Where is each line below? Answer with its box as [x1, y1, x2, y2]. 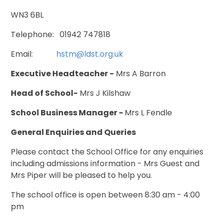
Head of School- [11, 88, 78, 99]
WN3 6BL [11, 9, 44, 21]
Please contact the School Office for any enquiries [11, 146, 204, 158]
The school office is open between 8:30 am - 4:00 [11, 189, 200, 201]
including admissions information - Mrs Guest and [11, 158, 200, 170]
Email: [11, 48, 57, 60]
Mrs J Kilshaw [78, 88, 133, 99]
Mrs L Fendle [125, 107, 175, 119]
